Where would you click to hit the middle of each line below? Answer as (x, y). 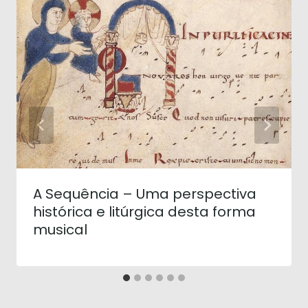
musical (60, 229)
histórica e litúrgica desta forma (144, 211)
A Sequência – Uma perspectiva (145, 194)
